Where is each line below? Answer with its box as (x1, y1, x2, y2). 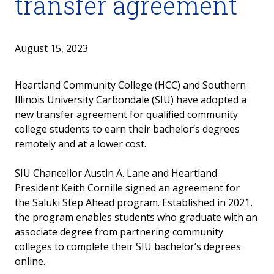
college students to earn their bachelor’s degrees (15, 122, 240, 136)
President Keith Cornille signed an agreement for (15, 181, 240, 194)
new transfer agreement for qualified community (15, 108, 238, 121)
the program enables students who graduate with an (15, 210, 257, 224)
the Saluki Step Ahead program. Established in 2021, (15, 196, 253, 209)
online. (15, 254, 48, 268)
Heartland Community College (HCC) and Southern (15, 78, 246, 92)
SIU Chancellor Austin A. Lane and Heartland (15, 166, 217, 180)
